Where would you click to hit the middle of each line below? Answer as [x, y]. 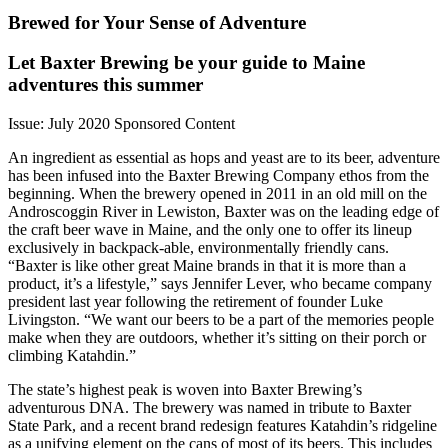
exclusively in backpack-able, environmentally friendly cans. [198, 248]
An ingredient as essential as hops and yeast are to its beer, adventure [224, 158]
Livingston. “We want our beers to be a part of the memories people [221, 320]
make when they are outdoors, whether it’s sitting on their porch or [217, 338]
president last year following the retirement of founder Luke [195, 302]
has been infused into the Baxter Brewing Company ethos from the [218, 176]
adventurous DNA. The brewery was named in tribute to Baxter [209, 408]
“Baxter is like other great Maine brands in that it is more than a [207, 266]
